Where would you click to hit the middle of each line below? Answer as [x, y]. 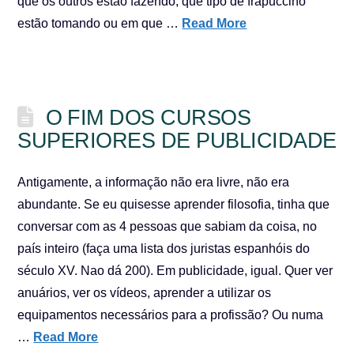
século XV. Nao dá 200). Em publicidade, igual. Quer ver [175, 271]
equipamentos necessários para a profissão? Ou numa [171, 315]
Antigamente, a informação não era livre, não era [154, 182]
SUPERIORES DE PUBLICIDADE [177, 140]
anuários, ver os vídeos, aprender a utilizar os [145, 293]
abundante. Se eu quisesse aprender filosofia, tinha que [174, 204]
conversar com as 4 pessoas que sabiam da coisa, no [168, 226]
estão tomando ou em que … [100, 23]
